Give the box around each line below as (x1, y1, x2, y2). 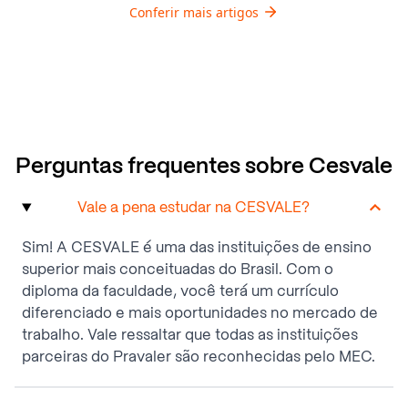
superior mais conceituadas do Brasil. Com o (22, 260, 333, 279)
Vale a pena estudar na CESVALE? (76, 199, 310, 217)
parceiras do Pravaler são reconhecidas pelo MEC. (22, 348, 375, 366)
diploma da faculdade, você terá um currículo (22, 282, 339, 301)
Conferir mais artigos (129, 4, 259, 22)
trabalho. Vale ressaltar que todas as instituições (22, 326, 358, 344)
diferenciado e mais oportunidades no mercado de (22, 304, 378, 322)
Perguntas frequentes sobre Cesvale (15, 152, 393, 179)
